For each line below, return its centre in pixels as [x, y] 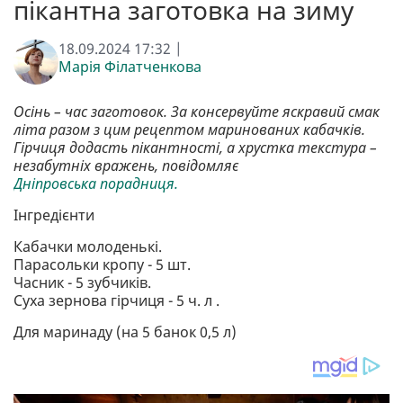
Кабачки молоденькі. [88, 246]
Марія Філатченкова [130, 66]
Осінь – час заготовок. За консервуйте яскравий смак [197, 111]
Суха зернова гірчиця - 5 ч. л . [116, 300]
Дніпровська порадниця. [96, 183]
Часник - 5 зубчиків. [82, 282]
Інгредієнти [54, 215]
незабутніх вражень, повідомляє [126, 165]
